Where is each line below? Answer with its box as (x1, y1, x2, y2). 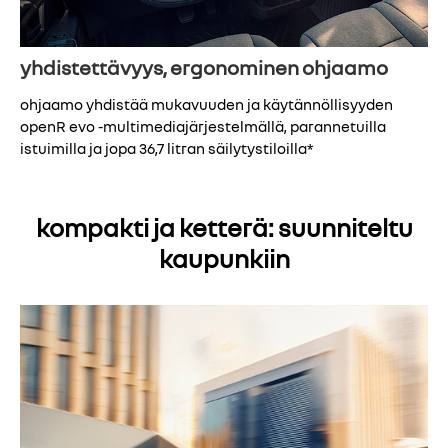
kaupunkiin (158, 243, 290, 275)
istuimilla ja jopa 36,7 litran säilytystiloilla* (20, 139, 313, 158)
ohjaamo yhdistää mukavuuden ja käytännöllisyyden (20, 95, 393, 114)
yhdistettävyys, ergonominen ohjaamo (20, 55, 388, 80)
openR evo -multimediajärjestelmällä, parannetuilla (20, 117, 386, 136)
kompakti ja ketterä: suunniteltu (35, 212, 413, 244)
